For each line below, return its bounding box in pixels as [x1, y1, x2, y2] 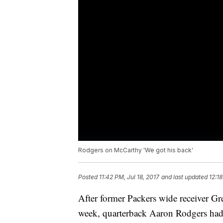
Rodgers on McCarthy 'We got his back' [78, 146, 193, 154]
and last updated [161, 173, 208, 181]
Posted [78, 173, 99, 181]
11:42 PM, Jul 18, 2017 [99, 173, 159, 181]
